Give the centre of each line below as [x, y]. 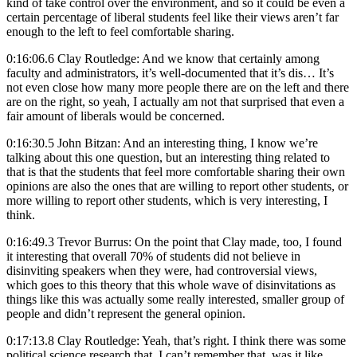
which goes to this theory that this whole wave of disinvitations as [171, 284]
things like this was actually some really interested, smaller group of [175, 299]
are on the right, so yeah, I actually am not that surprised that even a [175, 101]
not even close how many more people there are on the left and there [178, 87]
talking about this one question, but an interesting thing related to [168, 157]
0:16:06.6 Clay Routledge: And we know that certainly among [163, 58]
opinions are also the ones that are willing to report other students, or [177, 186]
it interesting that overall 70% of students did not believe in [153, 256]
